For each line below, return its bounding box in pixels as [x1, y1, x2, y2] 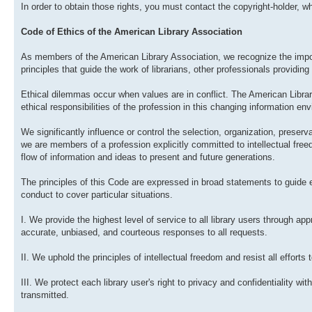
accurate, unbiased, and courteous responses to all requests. [21, 227, 267, 238]
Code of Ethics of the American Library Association [21, 26, 242, 38]
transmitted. [21, 290, 69, 301]
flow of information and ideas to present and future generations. [21, 152, 275, 163]
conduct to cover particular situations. [21, 189, 173, 201]
